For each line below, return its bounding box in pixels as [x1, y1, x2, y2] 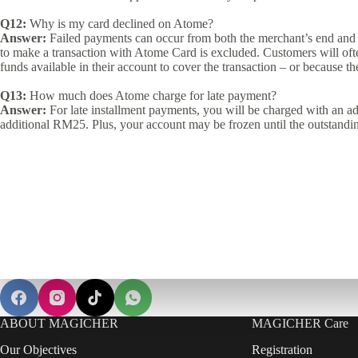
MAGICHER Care [251, 316, 348, 331]
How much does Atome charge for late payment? [26, 89, 276, 103]
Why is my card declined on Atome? [26, 17, 213, 31]
